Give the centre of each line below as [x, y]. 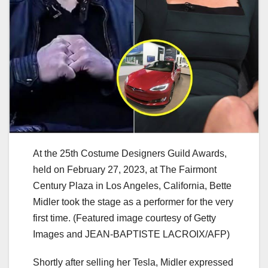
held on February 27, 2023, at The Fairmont [125, 170]
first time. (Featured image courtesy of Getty [124, 218]
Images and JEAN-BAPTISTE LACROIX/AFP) [131, 234]
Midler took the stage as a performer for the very [133, 202]
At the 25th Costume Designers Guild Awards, [130, 154]
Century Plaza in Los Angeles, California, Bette [132, 186]
